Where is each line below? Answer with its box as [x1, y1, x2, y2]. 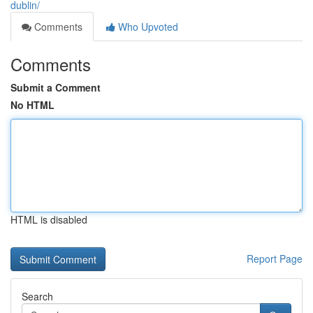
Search [22, 289, 53, 303]
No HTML [10, 98, 54, 112]
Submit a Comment [10, 80, 101, 94]
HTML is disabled [10, 212, 87, 226]
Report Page [247, 252, 303, 265]
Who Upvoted [115, 20, 178, 34]
